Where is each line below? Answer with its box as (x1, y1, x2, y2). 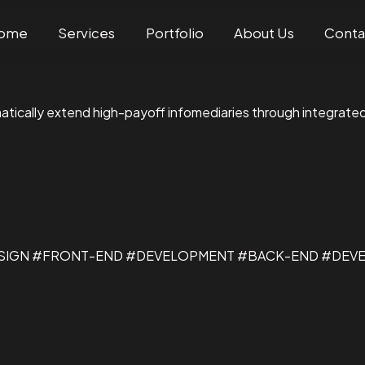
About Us (233, 23, 294, 42)
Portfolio (145, 23, 204, 42)
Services (58, 23, 116, 42)
